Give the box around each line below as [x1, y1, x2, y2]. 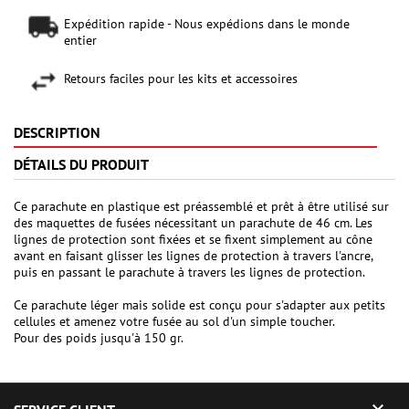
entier [64, 32, 97, 49]
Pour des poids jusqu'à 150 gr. [14, 330, 184, 347]
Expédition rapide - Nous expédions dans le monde [64, 16, 350, 33]
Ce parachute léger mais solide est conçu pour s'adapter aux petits [14, 297, 385, 314]
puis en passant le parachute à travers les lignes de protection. [14, 264, 365, 281]
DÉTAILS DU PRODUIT [14, 155, 149, 174]
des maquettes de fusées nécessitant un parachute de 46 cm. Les [14, 215, 372, 232]
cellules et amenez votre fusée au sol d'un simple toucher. [14, 313, 335, 330]
